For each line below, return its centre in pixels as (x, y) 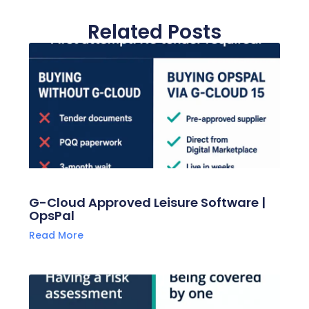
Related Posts (154, 32)
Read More (56, 235)
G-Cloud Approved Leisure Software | (147, 202)
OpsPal (51, 215)
